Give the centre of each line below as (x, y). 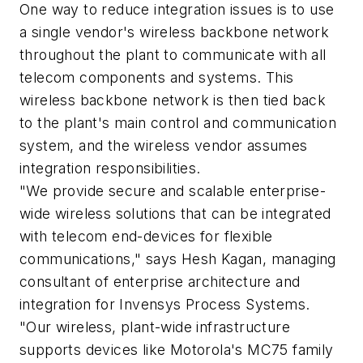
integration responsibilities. (110, 169)
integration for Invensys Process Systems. (165, 305)
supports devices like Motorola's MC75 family (177, 350)
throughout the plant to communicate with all (173, 55)
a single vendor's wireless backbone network (175, 32)
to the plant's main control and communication (178, 123)
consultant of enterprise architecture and (160, 282)
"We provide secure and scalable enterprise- (173, 191)
